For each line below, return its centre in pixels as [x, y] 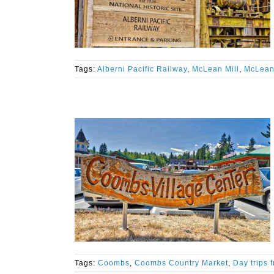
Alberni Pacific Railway [142, 69]
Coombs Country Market [181, 263]
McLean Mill [216, 69]
